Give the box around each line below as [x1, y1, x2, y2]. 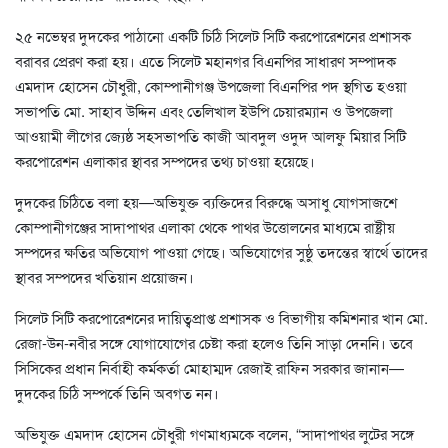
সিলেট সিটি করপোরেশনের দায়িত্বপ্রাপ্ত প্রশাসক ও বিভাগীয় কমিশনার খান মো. [15, 306, 428, 328]
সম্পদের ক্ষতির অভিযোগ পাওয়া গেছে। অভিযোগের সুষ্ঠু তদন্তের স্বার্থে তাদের [15, 240, 427, 262]
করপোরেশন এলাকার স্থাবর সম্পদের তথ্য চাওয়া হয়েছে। [15, 149, 315, 171]
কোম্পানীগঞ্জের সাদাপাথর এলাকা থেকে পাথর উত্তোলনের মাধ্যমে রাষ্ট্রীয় [15, 215, 395, 237]
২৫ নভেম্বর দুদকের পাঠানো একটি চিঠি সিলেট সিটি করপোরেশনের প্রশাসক [15, 24, 411, 46]
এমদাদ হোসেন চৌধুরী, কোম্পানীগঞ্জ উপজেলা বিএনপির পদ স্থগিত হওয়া [15, 74, 407, 96]
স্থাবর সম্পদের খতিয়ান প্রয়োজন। [15, 265, 194, 287]
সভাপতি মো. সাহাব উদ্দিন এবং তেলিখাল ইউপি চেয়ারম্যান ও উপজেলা [15, 99, 393, 121]
